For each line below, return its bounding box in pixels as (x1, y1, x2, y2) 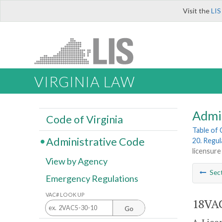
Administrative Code (46, 135, 145, 148)
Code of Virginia (46, 112, 123, 126)
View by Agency (46, 156, 108, 167)
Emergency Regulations (46, 173, 138, 184)
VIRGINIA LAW (34, 73, 135, 91)
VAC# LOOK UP (46, 191, 85, 198)
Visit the (183, 6, 211, 15)
